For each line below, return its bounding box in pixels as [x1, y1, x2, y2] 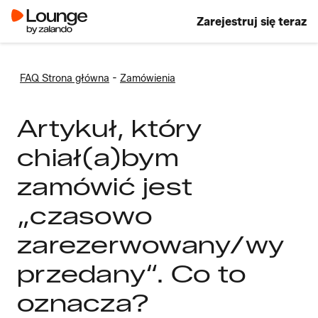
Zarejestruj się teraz [197, 14, 307, 28]
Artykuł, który [17, 114, 202, 143]
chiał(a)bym [17, 143, 179, 172]
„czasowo [17, 201, 152, 231]
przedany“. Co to [17, 259, 246, 289]
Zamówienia [120, 72, 175, 84]
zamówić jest [17, 172, 192, 202]
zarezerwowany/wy [17, 230, 284, 260]
